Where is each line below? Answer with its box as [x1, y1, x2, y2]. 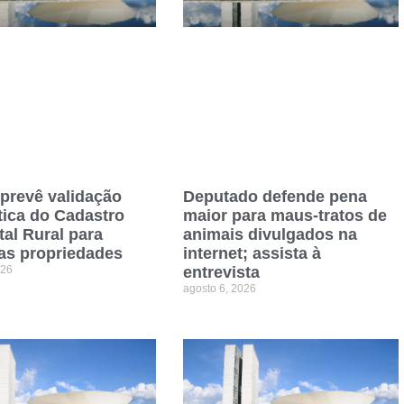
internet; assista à [182, 243, 321, 262]
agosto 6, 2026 [182, 281, 256, 295]
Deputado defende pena [182, 187, 367, 206]
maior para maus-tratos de [182, 206, 387, 225]
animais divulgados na [182, 225, 357, 243]
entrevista [182, 262, 260, 281]
